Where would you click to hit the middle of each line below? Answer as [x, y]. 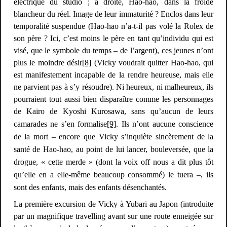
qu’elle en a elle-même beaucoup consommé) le [96, 175]
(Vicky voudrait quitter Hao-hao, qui [154, 63]
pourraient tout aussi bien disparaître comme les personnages [113, 99]
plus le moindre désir [48, 63]
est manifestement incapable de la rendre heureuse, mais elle [113, 75]
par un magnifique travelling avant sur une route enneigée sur [113, 216]
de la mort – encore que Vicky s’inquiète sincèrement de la [113, 137]
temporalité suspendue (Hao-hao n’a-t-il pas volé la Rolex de [113, 26]
